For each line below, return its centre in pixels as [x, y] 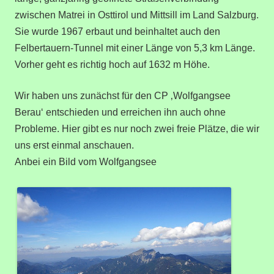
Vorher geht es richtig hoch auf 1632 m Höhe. [112, 64]
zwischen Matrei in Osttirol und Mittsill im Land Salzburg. [137, 15]
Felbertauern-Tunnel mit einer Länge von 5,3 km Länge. [135, 48]
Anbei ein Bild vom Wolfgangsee [86, 161]
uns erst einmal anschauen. [74, 145]
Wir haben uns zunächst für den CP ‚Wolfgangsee [123, 95]
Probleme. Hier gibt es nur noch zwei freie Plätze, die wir [137, 128]
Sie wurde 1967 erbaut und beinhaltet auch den [117, 31]
